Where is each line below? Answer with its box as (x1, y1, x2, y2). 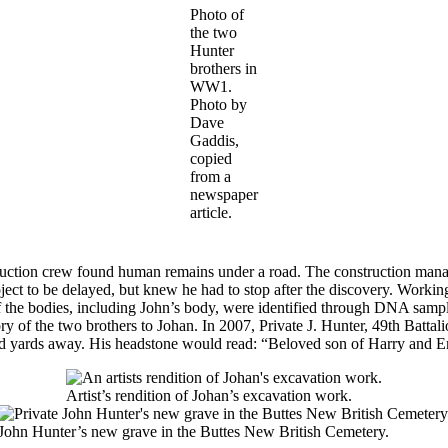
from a (190, 167, 231, 185)
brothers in (190, 59, 257, 77)
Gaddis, (190, 131, 239, 149)
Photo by (190, 95, 247, 113)
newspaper (190, 185, 258, 203)
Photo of (190, 5, 244, 23)
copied (190, 149, 232, 167)
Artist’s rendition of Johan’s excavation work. (66, 386, 352, 404)
